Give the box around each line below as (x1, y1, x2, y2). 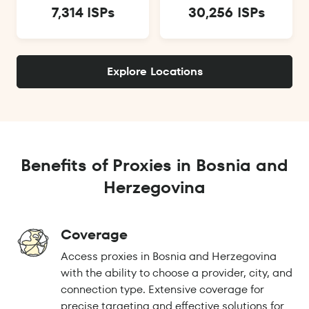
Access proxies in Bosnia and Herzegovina (61, 248, 277, 265)
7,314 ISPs (51, 3, 114, 23)
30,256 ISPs (188, 3, 265, 23)
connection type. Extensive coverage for (61, 281, 264, 298)
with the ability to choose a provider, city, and (61, 265, 292, 281)
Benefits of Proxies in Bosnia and (21, 154, 288, 177)
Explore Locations (106, 63, 203, 80)
